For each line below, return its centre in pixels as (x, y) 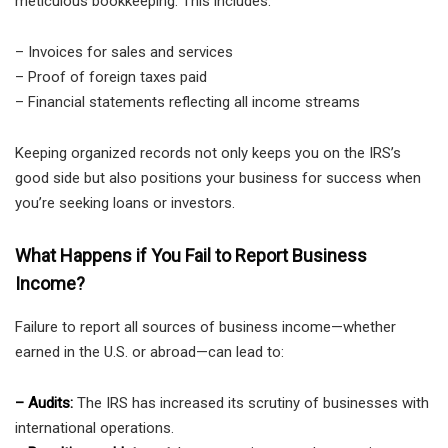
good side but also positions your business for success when (218, 178)
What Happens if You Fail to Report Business (191, 256)
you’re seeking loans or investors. (125, 203)
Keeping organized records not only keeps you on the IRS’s (208, 153)
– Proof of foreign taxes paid (111, 77)
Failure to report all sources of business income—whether (205, 327)
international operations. (94, 428)
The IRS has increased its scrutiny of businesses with (251, 403)
